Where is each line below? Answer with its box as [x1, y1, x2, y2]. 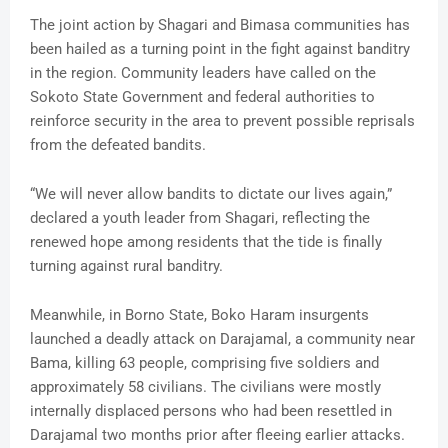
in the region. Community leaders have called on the [30, 64, 376, 83]
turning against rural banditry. [30, 257, 223, 276]
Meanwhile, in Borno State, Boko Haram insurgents [30, 306, 369, 325]
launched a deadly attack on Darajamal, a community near [30, 330, 415, 349]
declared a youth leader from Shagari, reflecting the [30, 209, 370, 228]
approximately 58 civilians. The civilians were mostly [30, 378, 381, 397]
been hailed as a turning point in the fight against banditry [30, 40, 410, 59]
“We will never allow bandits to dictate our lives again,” [30, 185, 392, 204]
